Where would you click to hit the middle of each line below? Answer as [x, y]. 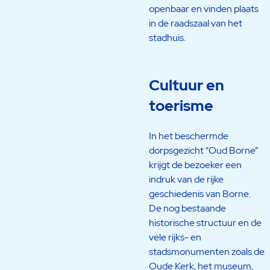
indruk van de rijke [186, 179]
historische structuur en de [205, 222]
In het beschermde [188, 136]
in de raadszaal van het [195, 24]
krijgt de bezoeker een [195, 165]
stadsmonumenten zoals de [206, 251]
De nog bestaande [187, 208]
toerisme [181, 106]
